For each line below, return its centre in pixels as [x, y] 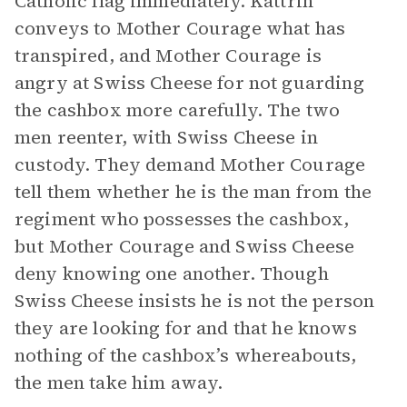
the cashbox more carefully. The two [178, 110]
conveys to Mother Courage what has [180, 28]
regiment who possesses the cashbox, [182, 219]
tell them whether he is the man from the [193, 192]
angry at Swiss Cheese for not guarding [189, 83]
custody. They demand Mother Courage [190, 164]
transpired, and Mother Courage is [168, 55]
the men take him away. [119, 382]
